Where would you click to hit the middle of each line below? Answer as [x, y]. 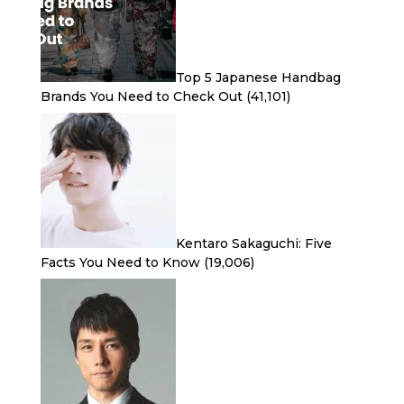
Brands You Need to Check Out [141, 96]
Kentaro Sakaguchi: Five [253, 243]
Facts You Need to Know [120, 262]
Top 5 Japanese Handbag [258, 78]
